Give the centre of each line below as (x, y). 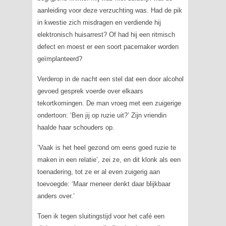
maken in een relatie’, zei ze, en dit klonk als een (109, 160)
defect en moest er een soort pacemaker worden (108, 47)
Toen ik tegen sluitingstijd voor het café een (101, 216)
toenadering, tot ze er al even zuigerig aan (98, 172)
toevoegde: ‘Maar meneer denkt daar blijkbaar (104, 184)
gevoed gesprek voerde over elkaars (90, 91)
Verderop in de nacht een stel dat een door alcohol (110, 79)
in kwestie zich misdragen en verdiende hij (99, 22)
